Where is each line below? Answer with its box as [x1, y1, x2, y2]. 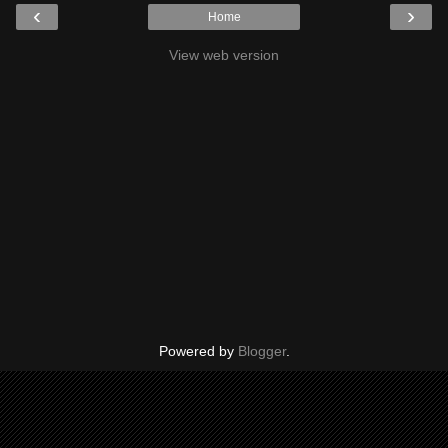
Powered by [158, 343, 238, 360]
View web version [169, 47, 279, 64]
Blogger [237, 343, 286, 360]
